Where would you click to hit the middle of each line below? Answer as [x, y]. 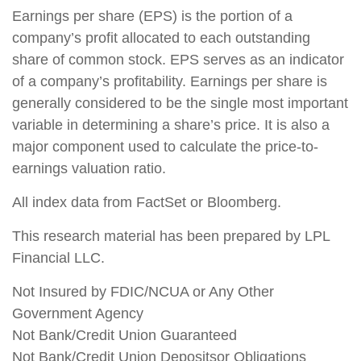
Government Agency [78, 313]
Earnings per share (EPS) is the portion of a [152, 16]
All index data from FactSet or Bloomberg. [147, 202]
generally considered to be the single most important [180, 103]
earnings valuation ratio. [89, 168]
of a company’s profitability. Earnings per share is [170, 81]
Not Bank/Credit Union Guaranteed [124, 335]
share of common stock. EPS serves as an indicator [178, 59]
